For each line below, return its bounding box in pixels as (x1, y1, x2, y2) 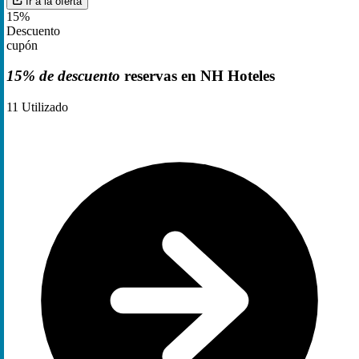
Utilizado (18, 100, 68, 115)
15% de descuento (6, 67, 120, 85)
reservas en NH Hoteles (120, 67, 275, 85)
